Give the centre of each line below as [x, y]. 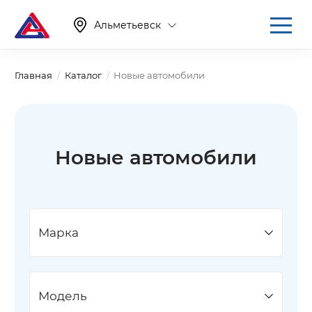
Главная [33, 75]
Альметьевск [127, 25]
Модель [63, 296]
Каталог [83, 75]
